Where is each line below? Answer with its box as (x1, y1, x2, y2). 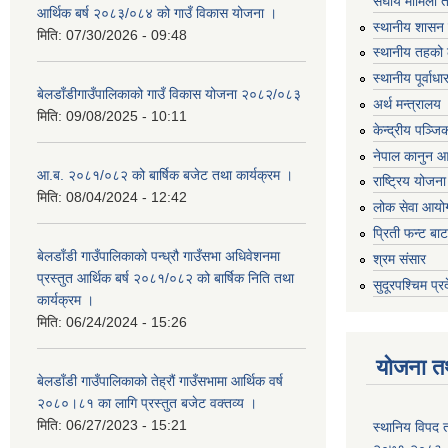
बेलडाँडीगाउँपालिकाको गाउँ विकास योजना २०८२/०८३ (37, 86, 301, 102)
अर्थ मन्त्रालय (373, 95, 441, 112)
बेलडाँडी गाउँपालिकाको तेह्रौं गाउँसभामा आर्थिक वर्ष (37, 373, 283, 389)
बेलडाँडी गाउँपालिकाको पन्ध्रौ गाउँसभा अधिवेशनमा (37, 248, 280, 264)
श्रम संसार (373, 250, 426, 267)
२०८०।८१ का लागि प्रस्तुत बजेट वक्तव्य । (37, 395, 257, 411)
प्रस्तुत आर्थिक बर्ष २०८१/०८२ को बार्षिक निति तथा (37, 270, 294, 286)
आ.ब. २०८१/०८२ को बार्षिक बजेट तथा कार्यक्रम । (37, 167, 293, 183)
